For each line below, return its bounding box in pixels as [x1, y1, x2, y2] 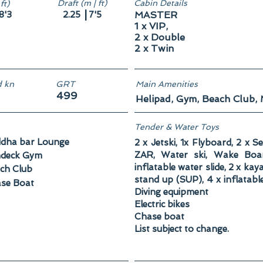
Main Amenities [136, 79, 198, 89]
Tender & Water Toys [134, 122, 219, 131]
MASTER [134, 9, 177, 21]
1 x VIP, [134, 21, 168, 32]
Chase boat [134, 211, 184, 222]
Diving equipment [134, 187, 208, 197]
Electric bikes [134, 199, 190, 210]
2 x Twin [134, 43, 174, 54]
